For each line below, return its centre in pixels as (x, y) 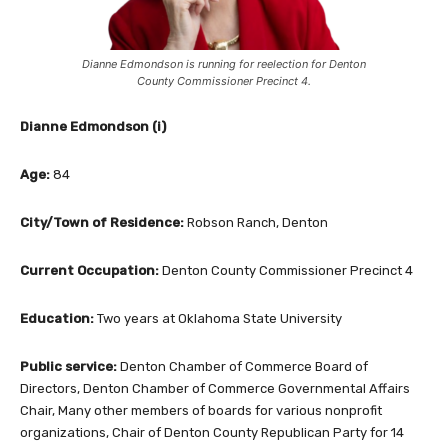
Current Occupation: (91, 270)
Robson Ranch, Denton (257, 222)
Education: (58, 318)
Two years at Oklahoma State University (219, 318)
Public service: (70, 366)
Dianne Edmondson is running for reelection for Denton (224, 63)
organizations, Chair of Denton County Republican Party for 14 (212, 432)
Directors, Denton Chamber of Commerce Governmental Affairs (215, 388)
